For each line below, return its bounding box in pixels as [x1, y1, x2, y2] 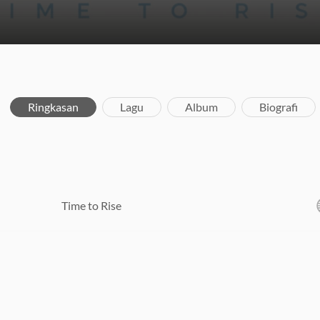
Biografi [259, 100, 298, 114]
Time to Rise [61, 198, 121, 212]
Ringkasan [28, 100, 79, 114]
